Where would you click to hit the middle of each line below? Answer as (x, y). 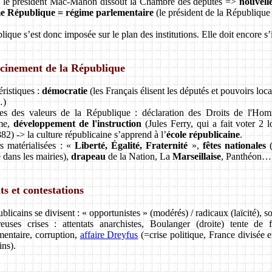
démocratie (65, 90)
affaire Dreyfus (109, 234)
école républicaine (203, 134)
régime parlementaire (110, 12)
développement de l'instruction (77, 123)
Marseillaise (197, 156)
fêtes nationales (234, 145)
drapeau (88, 156)
